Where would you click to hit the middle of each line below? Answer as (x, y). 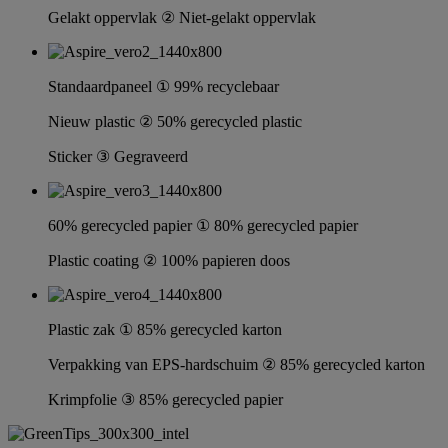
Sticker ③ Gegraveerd (118, 157)
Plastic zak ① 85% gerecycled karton (165, 330)
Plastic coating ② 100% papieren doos (169, 261)
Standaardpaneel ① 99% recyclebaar (163, 87)
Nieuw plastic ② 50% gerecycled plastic (175, 122)
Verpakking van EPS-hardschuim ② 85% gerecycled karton (236, 365)
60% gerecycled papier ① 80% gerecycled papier (203, 226)
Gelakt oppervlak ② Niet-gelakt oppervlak (182, 18)
